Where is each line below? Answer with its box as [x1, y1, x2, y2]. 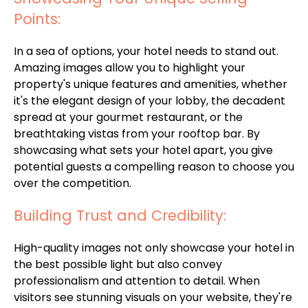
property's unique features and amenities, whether [14, 76, 287, 92]
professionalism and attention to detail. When [14, 272, 260, 289]
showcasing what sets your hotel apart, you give [14, 142, 273, 158]
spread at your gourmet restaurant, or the [14, 109, 243, 125]
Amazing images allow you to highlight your [14, 59, 245, 76]
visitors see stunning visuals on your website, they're [14, 289, 292, 305]
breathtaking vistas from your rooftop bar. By [14, 125, 260, 142]
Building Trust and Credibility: [14, 205, 226, 225]
